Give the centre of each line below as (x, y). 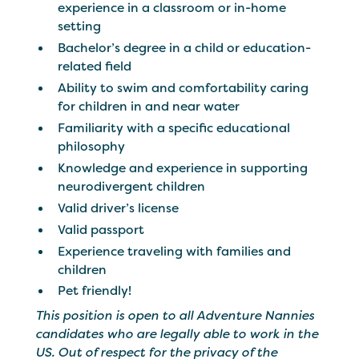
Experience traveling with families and (175, 251)
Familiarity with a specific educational (174, 127)
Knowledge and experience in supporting (183, 167)
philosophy (92, 146)
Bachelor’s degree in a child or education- (185, 48)
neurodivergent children (132, 186)
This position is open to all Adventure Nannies (175, 316)
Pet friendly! (95, 291)
